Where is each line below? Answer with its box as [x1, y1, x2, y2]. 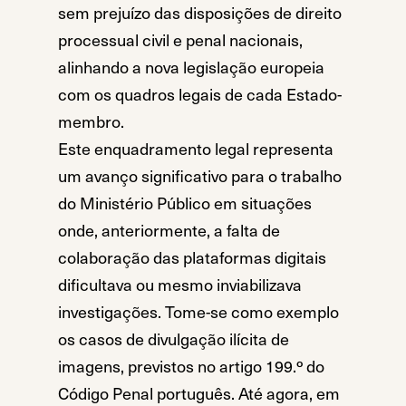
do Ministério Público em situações [58, 191, 312, 215]
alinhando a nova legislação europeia [58, 55, 324, 79]
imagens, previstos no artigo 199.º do [58, 354, 324, 378]
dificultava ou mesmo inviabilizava [58, 273, 302, 296]
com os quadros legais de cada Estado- [58, 82, 342, 106]
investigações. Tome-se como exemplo [58, 300, 339, 324]
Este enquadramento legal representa [58, 137, 333, 160]
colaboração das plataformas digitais [58, 246, 326, 269]
